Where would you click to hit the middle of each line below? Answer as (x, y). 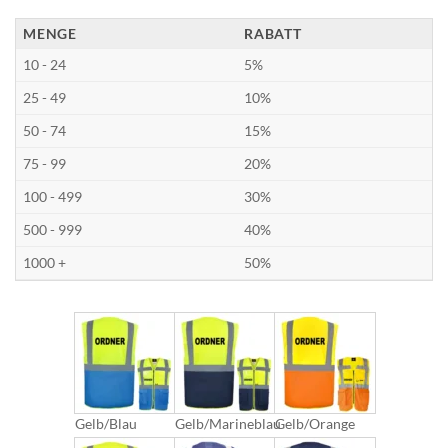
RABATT (273, 34)
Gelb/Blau (106, 424)
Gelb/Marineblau (228, 424)
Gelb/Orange (315, 424)
